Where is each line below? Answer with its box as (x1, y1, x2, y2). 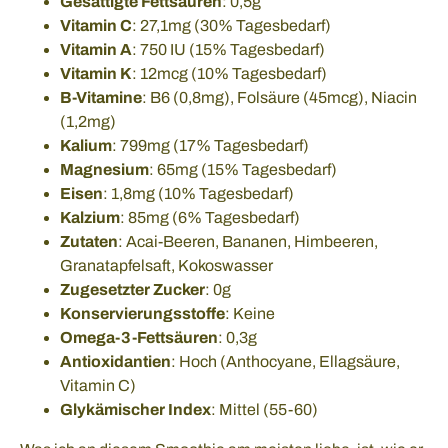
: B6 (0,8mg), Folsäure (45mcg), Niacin (142, 89, 417, 107)
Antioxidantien (60, 353, 171, 371)
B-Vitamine (60, 89, 142, 107)
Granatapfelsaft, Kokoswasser (60, 257, 273, 275)
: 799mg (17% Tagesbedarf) (112, 137, 309, 155)
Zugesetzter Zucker (60, 281, 205, 299)
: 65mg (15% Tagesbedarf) (149, 161, 337, 179)
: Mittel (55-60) (211, 401, 318, 419)
